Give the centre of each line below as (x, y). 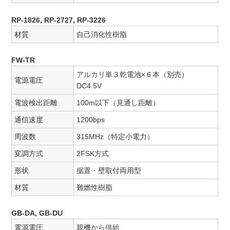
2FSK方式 (93, 154)
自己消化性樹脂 (102, 35)
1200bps (91, 120)
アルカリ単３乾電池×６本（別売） (136, 75)
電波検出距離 (36, 103)
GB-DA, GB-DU (37, 213)
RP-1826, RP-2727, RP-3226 (59, 20)
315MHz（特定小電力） (116, 137)
